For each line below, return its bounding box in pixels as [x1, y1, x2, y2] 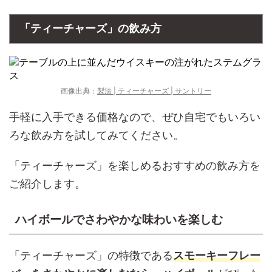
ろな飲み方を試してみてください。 [9, 129, 184, 141]
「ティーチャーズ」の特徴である [9, 249, 173, 262]
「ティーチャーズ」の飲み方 [19, 22, 161, 35]
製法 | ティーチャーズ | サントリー [97, 86, 211, 95]
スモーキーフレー [173, 249, 260, 262]
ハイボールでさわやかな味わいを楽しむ [15, 213, 223, 226]
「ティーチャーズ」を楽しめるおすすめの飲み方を [9, 159, 260, 172]
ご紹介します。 [9, 177, 86, 190]
